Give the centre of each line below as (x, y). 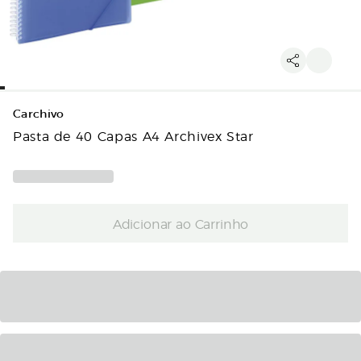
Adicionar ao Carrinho (180, 223)
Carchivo (39, 114)
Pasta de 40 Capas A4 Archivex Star (133, 135)
